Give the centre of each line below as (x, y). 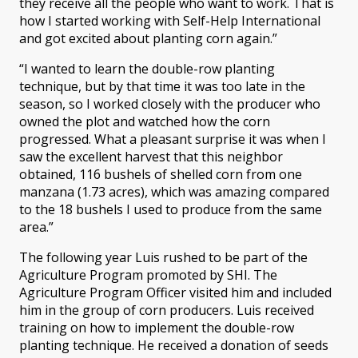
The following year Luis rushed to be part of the (163, 257)
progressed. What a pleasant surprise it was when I (173, 139)
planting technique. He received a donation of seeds (174, 345)
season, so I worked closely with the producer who (170, 103)
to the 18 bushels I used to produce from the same (171, 209)
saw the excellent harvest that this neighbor (151, 156)
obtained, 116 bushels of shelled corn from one (161, 174)
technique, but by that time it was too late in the (162, 86)
